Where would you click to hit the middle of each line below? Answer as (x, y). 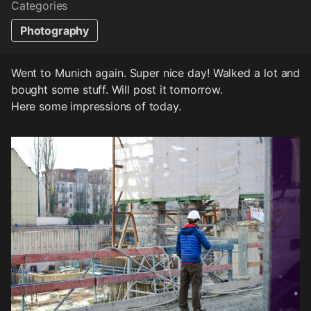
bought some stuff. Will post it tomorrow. (117, 90)
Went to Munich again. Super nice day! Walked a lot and (155, 73)
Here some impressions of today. (96, 107)
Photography (55, 31)
